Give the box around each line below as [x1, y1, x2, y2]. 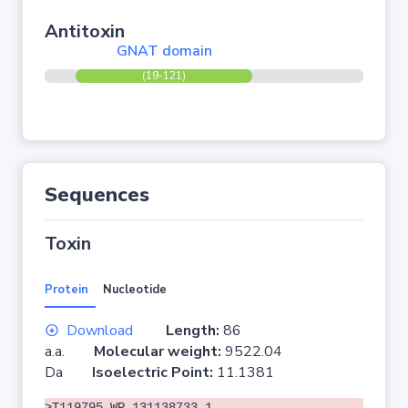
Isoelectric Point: [92, 362, 217, 382]
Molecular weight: [94, 342, 225, 362]
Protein [45, 281, 88, 298]
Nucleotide [103, 281, 167, 298]
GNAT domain [116, 41, 212, 61]
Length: [166, 321, 219, 341]
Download [66, 321, 133, 341]
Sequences [45, 181, 149, 209]
